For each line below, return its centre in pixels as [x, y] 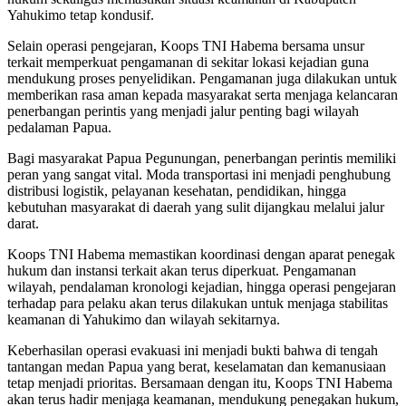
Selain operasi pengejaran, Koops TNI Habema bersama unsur [186, 45]
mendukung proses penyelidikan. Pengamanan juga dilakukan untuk [202, 78]
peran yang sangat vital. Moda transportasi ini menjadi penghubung [199, 174]
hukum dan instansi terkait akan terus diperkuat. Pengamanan [182, 270]
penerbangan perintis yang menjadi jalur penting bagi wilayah [183, 111]
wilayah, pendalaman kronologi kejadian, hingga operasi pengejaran [202, 286]
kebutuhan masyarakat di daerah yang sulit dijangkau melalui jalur [196, 207]
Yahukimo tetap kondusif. [81, 14]
